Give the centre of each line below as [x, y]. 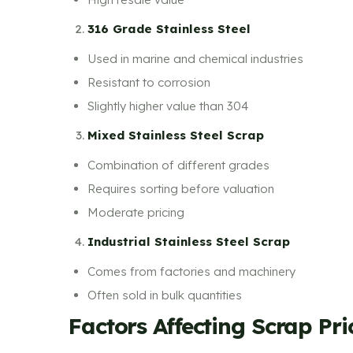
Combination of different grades [178, 165]
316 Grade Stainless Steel [169, 29]
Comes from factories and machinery [191, 271]
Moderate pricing [136, 212]
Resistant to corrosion [149, 82]
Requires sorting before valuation [181, 188]
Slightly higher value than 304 [168, 106]
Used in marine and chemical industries [195, 58]
